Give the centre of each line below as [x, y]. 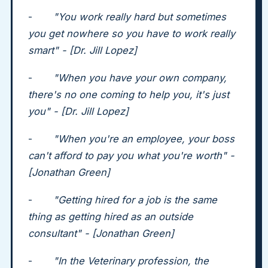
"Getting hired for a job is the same [135, 200]
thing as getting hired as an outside [111, 217]
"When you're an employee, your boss [144, 139]
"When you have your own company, [140, 78]
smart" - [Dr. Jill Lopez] [84, 50]
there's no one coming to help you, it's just [129, 95]
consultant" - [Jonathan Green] [104, 233]
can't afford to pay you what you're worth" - [131, 156]
